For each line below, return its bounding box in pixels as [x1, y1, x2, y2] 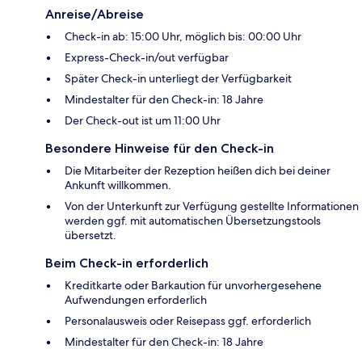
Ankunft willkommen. [65, 178, 171, 193]
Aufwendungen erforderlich [65, 293, 207, 308]
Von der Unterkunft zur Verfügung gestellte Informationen [65, 199, 359, 214]
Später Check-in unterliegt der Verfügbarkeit [65, 71, 292, 86]
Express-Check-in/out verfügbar [65, 50, 229, 65]
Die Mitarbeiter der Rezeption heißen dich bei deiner [65, 163, 330, 179]
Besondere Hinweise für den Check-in [45, 141, 274, 157]
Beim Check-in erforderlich [45, 255, 208, 271]
